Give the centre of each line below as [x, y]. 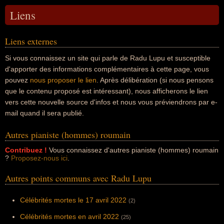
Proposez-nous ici [39, 158]
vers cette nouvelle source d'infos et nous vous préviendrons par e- [111, 102]
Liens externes [31, 41]
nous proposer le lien [63, 80]
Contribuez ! [26, 150]
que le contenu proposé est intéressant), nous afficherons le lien [106, 91]
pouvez [17, 80]
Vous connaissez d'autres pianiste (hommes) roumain [133, 150]
